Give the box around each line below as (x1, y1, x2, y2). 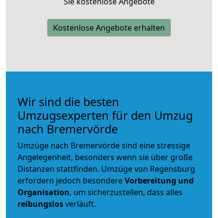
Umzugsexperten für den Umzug (18, 107, 193, 123)
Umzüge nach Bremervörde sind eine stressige (18, 140, 190, 151)
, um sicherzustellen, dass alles (70, 186, 182, 198)
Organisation (18, 186, 70, 198)
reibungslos (18, 198, 63, 209)
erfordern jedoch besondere (18, 175, 125, 186)
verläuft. (63, 198, 96, 209)
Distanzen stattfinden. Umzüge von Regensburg (18, 163, 195, 174)
